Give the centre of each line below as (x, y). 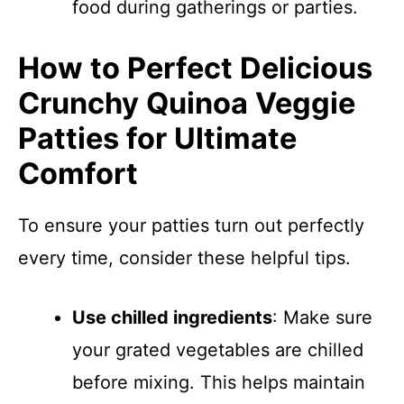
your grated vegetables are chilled (218, 350)
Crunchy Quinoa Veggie (187, 103)
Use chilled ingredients (172, 317)
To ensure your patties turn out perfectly (191, 225)
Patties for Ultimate (157, 138)
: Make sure (322, 317)
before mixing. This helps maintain (219, 382)
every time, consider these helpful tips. (184, 258)
